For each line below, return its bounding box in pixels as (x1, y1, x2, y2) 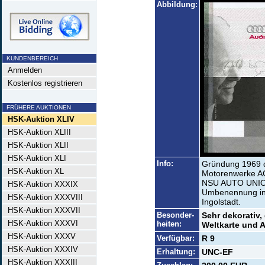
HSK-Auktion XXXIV (3, 245, 78, 254)
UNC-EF (201, 247, 233, 257)
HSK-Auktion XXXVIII (3, 193, 83, 202)
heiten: (156, 219, 182, 228)
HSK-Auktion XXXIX (3, 180, 78, 189)
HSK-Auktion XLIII (3, 128, 71, 137)
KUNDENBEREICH (3, 55, 58, 62)
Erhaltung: (156, 247, 195, 256)
